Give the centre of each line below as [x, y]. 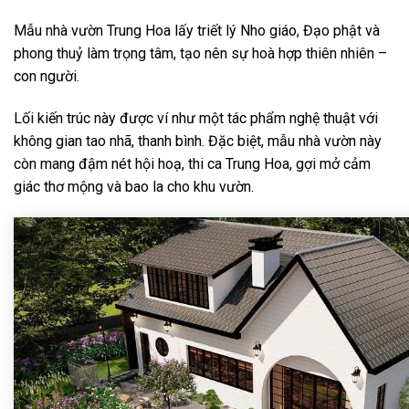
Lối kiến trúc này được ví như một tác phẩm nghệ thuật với [196, 119]
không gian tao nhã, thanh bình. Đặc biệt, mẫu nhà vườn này [198, 142]
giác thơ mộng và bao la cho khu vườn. [134, 187]
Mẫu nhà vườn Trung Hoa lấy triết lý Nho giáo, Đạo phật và [197, 31]
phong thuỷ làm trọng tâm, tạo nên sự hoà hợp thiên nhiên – [200, 54]
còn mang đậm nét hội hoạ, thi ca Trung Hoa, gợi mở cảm [192, 164]
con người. [47, 77]
